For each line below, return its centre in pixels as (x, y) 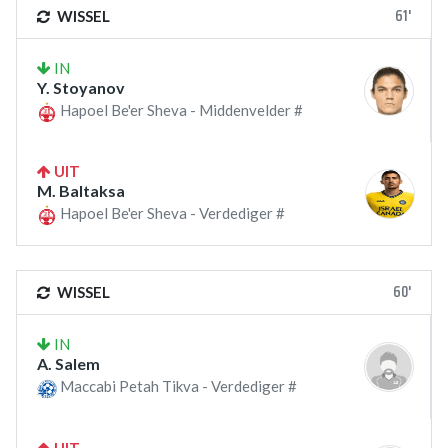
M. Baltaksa (81, 191)
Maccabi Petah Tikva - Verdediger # (177, 386)
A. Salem (68, 364)
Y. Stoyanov (81, 88)
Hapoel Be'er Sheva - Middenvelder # (180, 110)
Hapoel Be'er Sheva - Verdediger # (171, 213)
